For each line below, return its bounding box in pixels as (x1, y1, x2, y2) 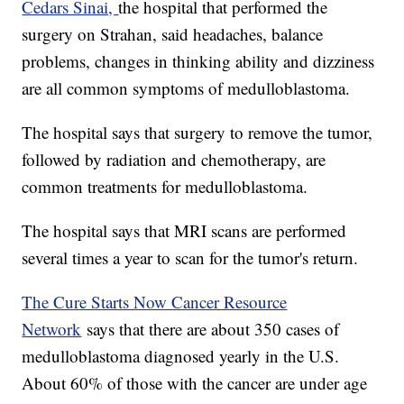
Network (22, 317, 82, 341)
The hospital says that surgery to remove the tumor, (22, 121, 373, 144)
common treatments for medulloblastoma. (22, 175, 314, 198)
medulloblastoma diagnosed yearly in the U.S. (22, 344, 340, 368)
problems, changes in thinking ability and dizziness (22, 50, 375, 73)
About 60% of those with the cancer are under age (22, 372, 368, 395)
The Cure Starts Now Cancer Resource (22, 290, 288, 314)
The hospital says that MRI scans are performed (22, 219, 347, 243)
